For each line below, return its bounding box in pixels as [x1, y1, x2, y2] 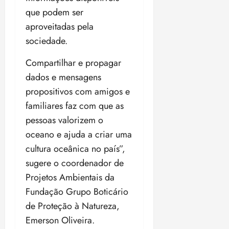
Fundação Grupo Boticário [26, 185, 128, 199]
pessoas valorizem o [26, 113, 103, 127]
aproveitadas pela [26, 20, 94, 34]
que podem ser [26, 6, 83, 19]
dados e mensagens [26, 71, 101, 84]
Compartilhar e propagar [26, 56, 121, 70]
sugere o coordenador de [26, 156, 124, 170]
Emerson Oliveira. [26, 214, 95, 227]
